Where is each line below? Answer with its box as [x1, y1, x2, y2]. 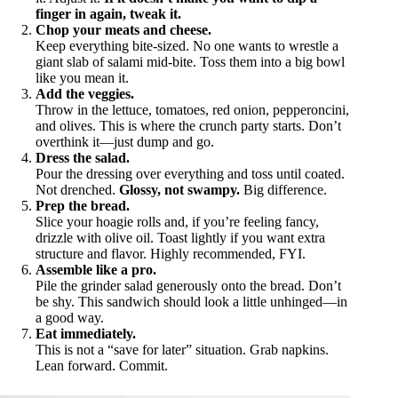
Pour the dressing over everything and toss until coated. [36, 165, 345, 181]
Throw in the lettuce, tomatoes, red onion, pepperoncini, [36, 101, 349, 117]
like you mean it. [36, 69, 129, 85]
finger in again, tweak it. [36, 5, 181, 21]
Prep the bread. [36, 197, 130, 213]
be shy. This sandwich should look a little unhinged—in [36, 293, 347, 309]
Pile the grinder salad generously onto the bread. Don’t [36, 277, 341, 293]
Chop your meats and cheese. [36, 21, 211, 37]
